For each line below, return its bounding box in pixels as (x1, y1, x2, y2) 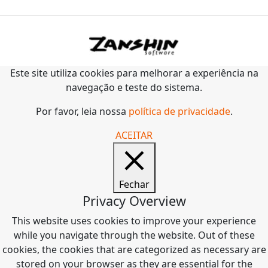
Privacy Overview (82, 192, 186, 210)
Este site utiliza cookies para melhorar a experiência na (10, 66, 258, 80)
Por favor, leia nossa (35, 105, 129, 118)
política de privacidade (128, 105, 230, 118)
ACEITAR (115, 129, 153, 142)
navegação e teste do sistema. (66, 81, 202, 95)
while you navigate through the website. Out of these (13, 229, 255, 242)
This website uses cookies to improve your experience (12, 214, 256, 228)
